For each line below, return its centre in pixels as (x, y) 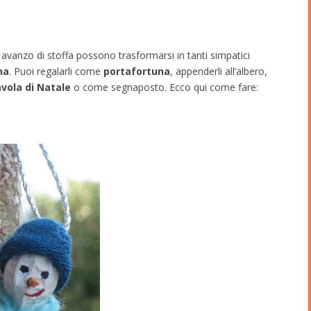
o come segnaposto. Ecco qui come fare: (165, 87)
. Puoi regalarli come (56, 71)
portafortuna (137, 71)
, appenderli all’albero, (219, 71)
